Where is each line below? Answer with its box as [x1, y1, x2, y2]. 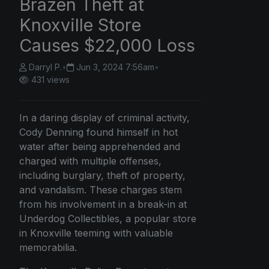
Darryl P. [29, 61, 62, 72]
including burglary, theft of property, [19, 169, 186, 181]
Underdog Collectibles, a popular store [19, 212, 196, 225]
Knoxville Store [19, 14, 141, 35]
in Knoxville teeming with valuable [19, 226, 173, 239]
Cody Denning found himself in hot [19, 125, 178, 138]
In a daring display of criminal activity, [19, 111, 190, 124]
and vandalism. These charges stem [19, 183, 182, 196]
